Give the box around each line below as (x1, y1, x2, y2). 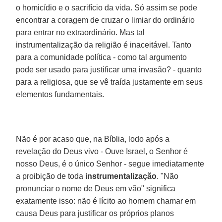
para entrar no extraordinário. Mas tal (16, 28, 145, 37)
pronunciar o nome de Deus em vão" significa (16, 184, 176, 193)
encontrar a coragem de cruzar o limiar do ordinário (16, 15, 195, 24)
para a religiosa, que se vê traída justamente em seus (16, 77, 203, 86)
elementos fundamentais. (16, 90, 105, 99)
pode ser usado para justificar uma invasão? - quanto (16, 65, 202, 74)
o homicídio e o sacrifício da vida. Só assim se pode (16, 3, 198, 12)
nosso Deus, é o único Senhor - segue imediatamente (16, 159, 205, 168)
